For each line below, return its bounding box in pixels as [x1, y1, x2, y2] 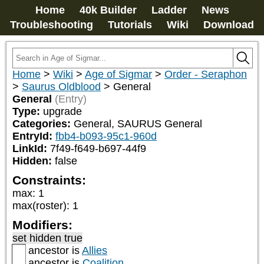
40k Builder [79, 4, 137, 16]
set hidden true [12, 232, 82, 244]
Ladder [151, 4, 187, 16]
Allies [82, 245, 107, 256]
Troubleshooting [10, 19, 93, 31]
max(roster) [12, 200, 67, 212]
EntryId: [12, 130, 55, 142]
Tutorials [108, 19, 152, 31]
